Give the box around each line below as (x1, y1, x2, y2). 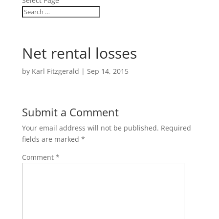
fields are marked (22, 134, 81, 144)
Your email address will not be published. (22, 123, 159, 132)
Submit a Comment (22, 105, 119, 119)
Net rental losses (22, 43, 137, 63)
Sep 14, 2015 (87, 66, 129, 76)
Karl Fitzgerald (31, 66, 79, 76)
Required (160, 123, 191, 132)
